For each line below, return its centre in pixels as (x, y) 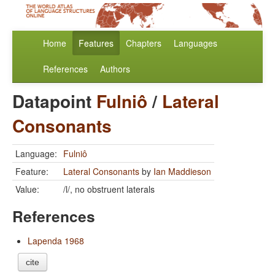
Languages (196, 43)
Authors (115, 69)
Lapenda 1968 (56, 241)
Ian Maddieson (182, 172)
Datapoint (54, 101)
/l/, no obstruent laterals (109, 189)
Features (96, 43)
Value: (27, 189)
